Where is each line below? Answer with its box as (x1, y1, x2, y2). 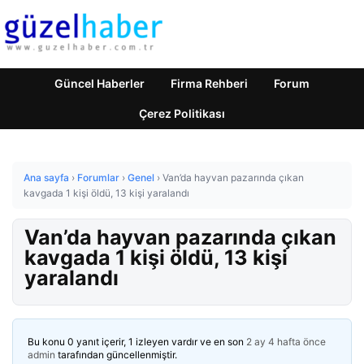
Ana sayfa (24, 171, 69, 184)
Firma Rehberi (171, 76, 248, 90)
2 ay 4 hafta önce (246, 336, 326, 348)
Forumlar (77, 171, 119, 184)
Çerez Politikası (139, 106, 225, 120)
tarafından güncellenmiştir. (55, 349, 177, 361)
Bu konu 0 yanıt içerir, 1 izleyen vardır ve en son (28, 336, 246, 348)
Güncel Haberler (54, 76, 145, 90)
